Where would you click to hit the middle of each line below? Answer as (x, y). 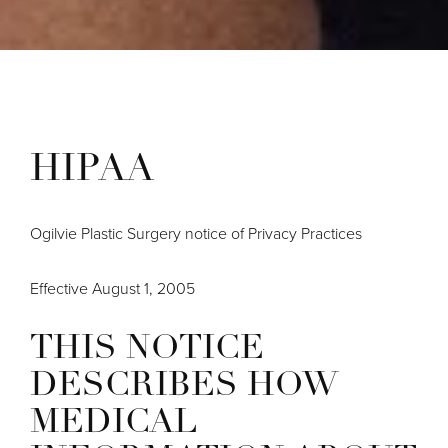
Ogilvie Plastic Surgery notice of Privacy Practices (196, 233)
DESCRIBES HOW (184, 386)
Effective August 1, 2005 (112, 288)
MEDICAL (113, 423)
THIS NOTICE (147, 349)
